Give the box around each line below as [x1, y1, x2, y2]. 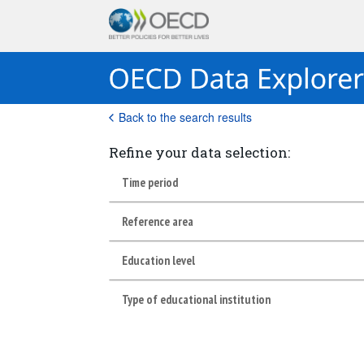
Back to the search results [119, 109, 253, 125]
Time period [122, 174, 179, 190]
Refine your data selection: [109, 143, 291, 162]
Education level [122, 252, 196, 268]
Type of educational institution [122, 291, 271, 307]
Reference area [122, 213, 194, 229]
